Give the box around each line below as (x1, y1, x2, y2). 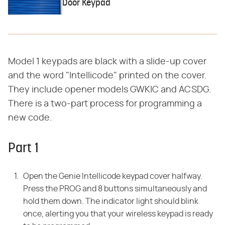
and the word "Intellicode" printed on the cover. (8, 71, 207, 81)
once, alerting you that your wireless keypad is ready (23, 210, 213, 218)
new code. (8, 114, 52, 123)
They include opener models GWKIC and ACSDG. (8, 85, 211, 95)
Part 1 (8, 142, 39, 156)
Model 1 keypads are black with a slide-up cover (8, 57, 206, 67)
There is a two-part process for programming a (8, 99, 202, 109)
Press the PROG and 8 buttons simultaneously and (23, 185, 207, 193)
